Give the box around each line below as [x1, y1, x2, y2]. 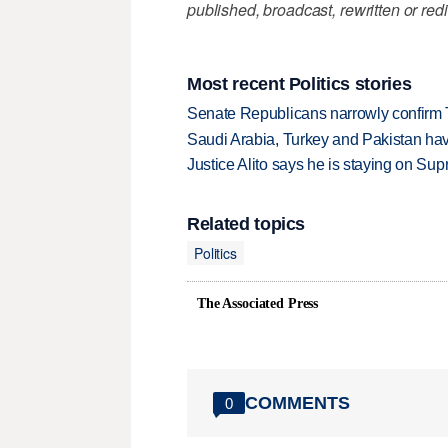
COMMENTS [245, 392, 350, 413]
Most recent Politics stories [187, 73, 412, 94]
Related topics [187, 214, 306, 235]
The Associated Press [197, 296, 319, 312]
